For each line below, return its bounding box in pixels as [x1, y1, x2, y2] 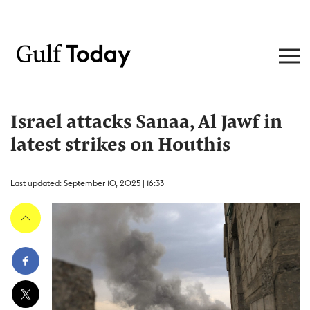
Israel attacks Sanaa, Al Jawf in [10, 113, 282, 133]
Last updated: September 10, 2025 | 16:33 [10, 178, 164, 188]
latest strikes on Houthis [10, 136, 230, 156]
